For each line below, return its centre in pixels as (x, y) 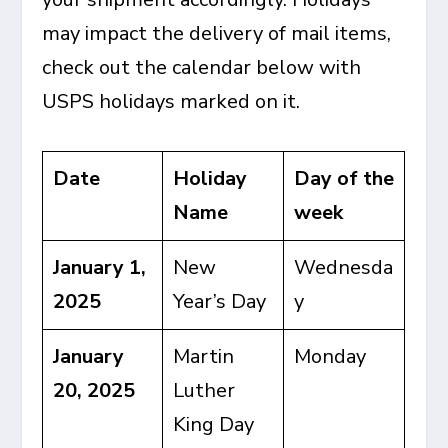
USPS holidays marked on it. (171, 101)
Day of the (344, 178)
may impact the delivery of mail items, (217, 33)
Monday (330, 356)
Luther (204, 390)
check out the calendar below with (202, 67)
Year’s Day (220, 301)
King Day (214, 424)
